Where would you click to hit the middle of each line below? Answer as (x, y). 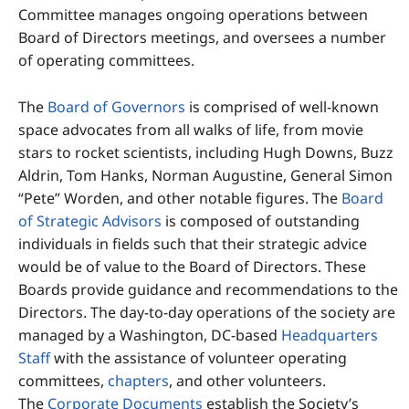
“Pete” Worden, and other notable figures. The (180, 198)
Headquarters (330, 335)
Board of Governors (116, 106)
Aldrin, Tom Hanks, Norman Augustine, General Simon (205, 175)
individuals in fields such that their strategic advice (193, 243)
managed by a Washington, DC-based (150, 335)
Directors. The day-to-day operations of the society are (207, 312)
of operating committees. (106, 61)
